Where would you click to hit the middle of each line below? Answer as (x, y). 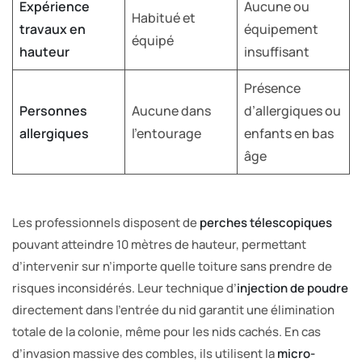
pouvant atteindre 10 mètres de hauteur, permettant (159, 244)
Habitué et (164, 17)
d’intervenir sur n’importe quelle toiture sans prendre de (172, 266)
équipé (153, 40)
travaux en (53, 29)
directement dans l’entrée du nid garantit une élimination (173, 309)
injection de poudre (293, 288)
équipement (281, 29)
